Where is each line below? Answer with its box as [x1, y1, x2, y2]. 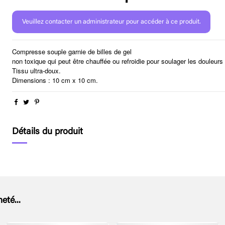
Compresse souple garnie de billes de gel [12, 46, 132, 56]
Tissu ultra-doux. [12, 65, 61, 75]
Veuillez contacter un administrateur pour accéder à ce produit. [22, 18, 201, 25]
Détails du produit [12, 127, 83, 137]
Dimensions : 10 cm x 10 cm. [12, 75, 100, 85]
